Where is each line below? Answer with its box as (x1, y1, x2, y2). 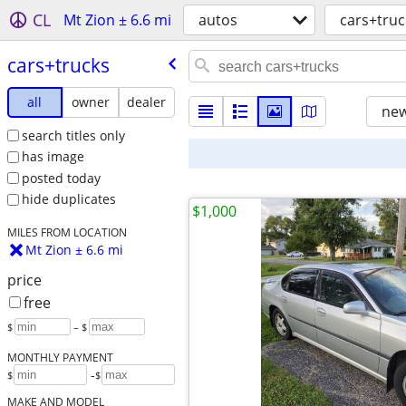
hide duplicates (21, 190, 116, 208)
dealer (127, 92, 167, 111)
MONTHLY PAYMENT (6, 350, 113, 365)
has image (21, 148, 84, 166)
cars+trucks (6, 52, 110, 78)
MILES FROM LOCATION (6, 225, 127, 240)
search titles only (21, 126, 125, 144)
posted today (21, 169, 101, 187)
